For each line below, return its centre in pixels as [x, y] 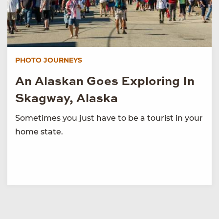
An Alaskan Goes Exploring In [105, 82]
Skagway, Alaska [66, 99]
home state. [39, 131]
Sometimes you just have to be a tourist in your [109, 118]
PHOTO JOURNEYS [49, 60]
